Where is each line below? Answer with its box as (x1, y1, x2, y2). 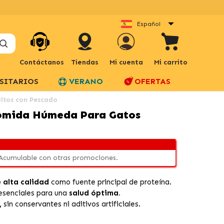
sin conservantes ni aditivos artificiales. (1, 199, 141, 208)
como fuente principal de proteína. (49, 177, 172, 186)
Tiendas (71, 58, 98, 66)
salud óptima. (69, 188, 121, 197)
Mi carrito (153, 58, 187, 66)
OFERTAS (134, 76, 170, 86)
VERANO (69, 76, 103, 86)
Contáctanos (19, 57, 64, 66)
